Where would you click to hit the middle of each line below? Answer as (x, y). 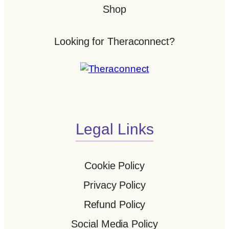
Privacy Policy (114, 185)
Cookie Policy (114, 166)
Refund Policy (114, 205)
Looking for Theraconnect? (114, 42)
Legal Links (114, 129)
